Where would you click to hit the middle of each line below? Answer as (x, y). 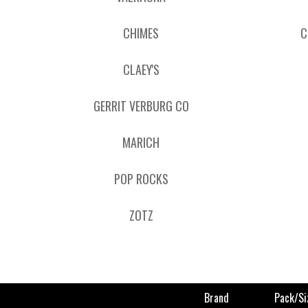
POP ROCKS (141, 179)
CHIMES (141, 33)
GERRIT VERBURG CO (141, 106)
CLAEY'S (141, 69)
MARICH (141, 142)
